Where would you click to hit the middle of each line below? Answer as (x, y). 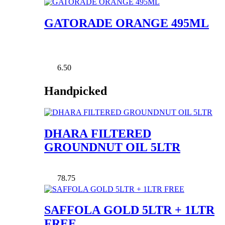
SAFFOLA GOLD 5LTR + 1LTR (129, 210)
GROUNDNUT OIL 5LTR (112, 147)
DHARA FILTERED (98, 133)
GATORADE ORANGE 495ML (127, 23)
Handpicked (76, 91)
